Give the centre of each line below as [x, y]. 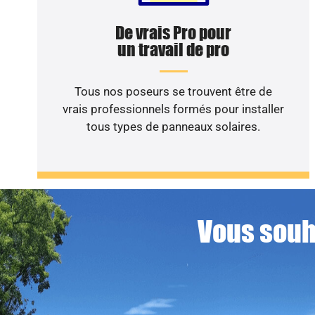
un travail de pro [174, 50]
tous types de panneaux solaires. [174, 127]
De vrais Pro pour [174, 33]
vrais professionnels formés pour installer [174, 109]
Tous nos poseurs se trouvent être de [174, 92]
